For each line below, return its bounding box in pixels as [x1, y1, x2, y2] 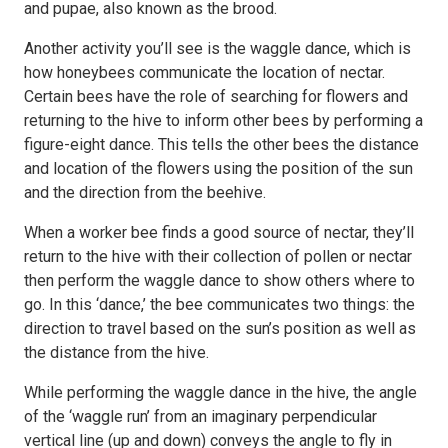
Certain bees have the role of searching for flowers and [24, 87, 408, 106]
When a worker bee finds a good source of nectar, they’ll [24, 223, 414, 242]
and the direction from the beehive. [24, 183, 266, 202]
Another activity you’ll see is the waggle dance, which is [24, 39, 411, 58]
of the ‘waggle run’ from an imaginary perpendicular [24, 407, 377, 426]
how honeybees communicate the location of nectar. [24, 63, 385, 82]
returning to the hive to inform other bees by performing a [24, 111, 423, 130]
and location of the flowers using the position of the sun [24, 159, 413, 178]
